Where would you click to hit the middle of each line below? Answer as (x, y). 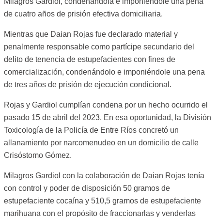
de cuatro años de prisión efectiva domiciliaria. (83, 14)
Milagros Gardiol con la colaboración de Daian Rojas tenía (104, 176)
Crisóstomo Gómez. (38, 155)
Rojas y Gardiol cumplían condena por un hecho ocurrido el (106, 105)
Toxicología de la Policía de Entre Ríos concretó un (91, 130)
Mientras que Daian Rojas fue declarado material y (91, 34)
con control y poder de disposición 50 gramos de (87, 188)
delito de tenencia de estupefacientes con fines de (90, 59)
